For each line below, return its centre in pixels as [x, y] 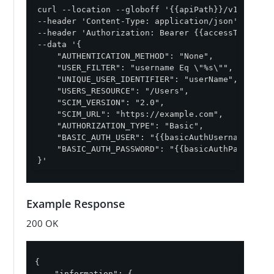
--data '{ [59, 45]
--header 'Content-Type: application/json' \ [142, 21]
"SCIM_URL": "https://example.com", [130, 114]
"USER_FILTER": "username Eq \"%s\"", [135, 68]
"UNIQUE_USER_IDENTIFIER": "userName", [137, 80]
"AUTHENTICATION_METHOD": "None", [125, 56]
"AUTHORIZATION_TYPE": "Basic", [120, 126]
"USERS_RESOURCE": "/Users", [113, 91]
